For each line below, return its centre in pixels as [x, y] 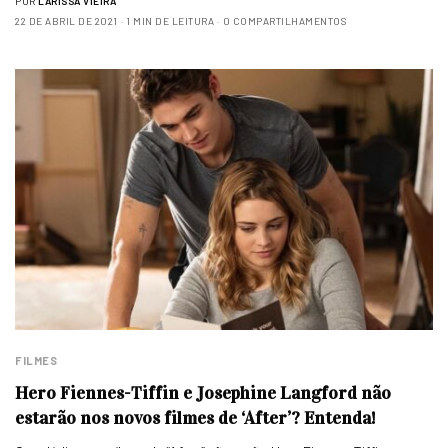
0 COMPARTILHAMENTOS [284, 20]
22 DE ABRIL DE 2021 [66, 20]
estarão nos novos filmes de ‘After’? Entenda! [195, 418]
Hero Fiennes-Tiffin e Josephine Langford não [203, 393]
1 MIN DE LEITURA [170, 20]
